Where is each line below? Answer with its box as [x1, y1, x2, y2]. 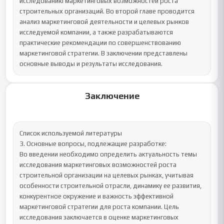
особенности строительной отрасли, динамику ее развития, [19, 182, 202, 189]
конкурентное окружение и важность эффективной [19, 192, 174, 200]
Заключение [84, 90, 139, 101]
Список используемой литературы [19, 129, 122, 137]
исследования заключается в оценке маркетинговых [19, 213, 179, 221]
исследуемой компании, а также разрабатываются [19, 28, 173, 36]
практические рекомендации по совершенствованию [19, 39, 181, 46]
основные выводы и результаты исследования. [19, 60, 163, 67]
